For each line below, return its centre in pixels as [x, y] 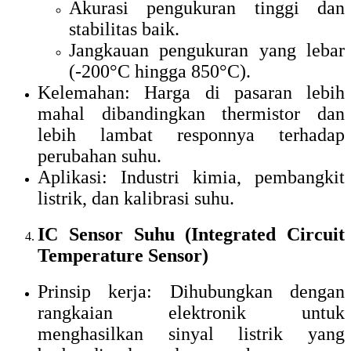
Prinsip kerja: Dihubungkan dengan [191, 291]
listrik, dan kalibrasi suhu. [136, 199]
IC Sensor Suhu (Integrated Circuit [191, 235]
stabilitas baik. [124, 29]
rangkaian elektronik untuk [191, 312]
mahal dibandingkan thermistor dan [191, 114]
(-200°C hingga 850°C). [160, 72]
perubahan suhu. [100, 156]
